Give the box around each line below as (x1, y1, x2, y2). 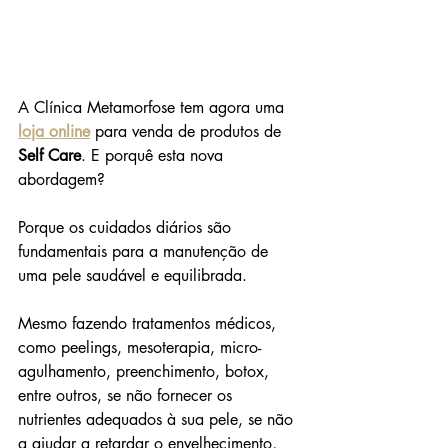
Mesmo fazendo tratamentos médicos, (18, 313, 281, 335)
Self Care (18, 145, 81, 167)
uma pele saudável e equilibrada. (18, 265, 247, 287)
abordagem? (18, 169, 110, 191)
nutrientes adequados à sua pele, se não (18, 409, 298, 431)
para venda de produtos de (95, 121, 281, 143)
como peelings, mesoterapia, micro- (18, 337, 261, 359)
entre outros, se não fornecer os (18, 385, 237, 407)
